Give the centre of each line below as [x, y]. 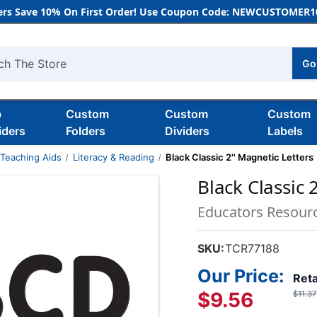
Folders [85, 131]
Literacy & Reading [113, 157]
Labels [286, 131]
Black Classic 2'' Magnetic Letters [239, 157]
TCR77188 [253, 248]
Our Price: [241, 276]
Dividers [187, 131]
